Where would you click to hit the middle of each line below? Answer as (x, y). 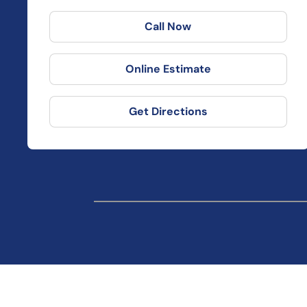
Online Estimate (168, 69)
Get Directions (168, 111)
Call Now (168, 26)
